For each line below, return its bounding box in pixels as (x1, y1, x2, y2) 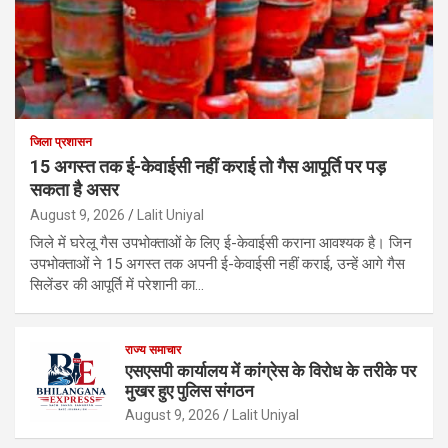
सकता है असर (30, 178, 119, 200)
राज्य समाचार (125, 342, 181, 357)
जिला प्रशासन (30, 134, 92, 149)
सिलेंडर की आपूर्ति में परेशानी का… (30, 275, 204, 294)
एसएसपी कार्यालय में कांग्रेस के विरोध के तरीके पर (125, 360, 416, 381)
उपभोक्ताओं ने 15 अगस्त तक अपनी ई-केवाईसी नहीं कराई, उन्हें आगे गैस (30, 254, 405, 273)
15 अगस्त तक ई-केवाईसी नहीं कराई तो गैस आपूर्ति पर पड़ (30, 155, 386, 177)
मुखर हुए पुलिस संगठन (125, 380, 254, 401)
